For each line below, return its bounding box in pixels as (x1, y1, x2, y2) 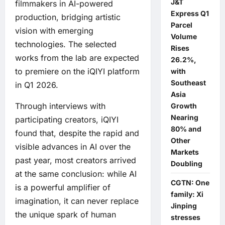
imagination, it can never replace (15, 195, 139, 206)
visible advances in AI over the (15, 141, 131, 152)
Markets (170, 148, 199, 156)
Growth (170, 101, 197, 110)
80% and (170, 125, 201, 133)
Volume (170, 32, 197, 41)
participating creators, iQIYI (15, 114, 119, 125)
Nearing (170, 113, 198, 122)
